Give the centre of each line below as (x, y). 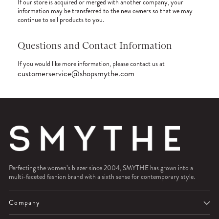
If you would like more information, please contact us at (91, 64)
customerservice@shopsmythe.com (76, 73)
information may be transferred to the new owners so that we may (105, 11)
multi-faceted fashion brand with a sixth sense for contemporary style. (102, 177)
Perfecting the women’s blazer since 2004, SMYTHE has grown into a (101, 168)
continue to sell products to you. (61, 20)
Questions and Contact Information (95, 45)
